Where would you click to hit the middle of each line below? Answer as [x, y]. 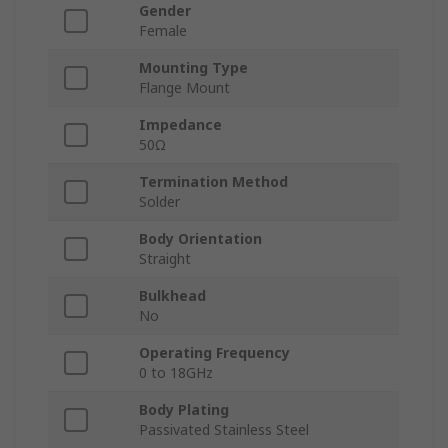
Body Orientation [200, 239]
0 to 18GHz [176, 373]
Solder [159, 202]
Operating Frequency [214, 353]
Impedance [180, 125]
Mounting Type [193, 68]
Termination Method [213, 182]
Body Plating [184, 410]
